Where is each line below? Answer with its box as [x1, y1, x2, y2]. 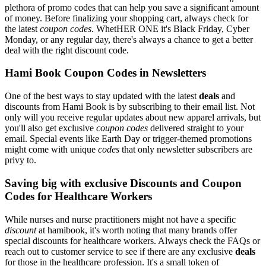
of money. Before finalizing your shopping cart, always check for [5, 12, 248, 23]
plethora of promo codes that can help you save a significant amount [5, 2, 259, 12]
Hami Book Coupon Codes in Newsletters [5, 66, 206, 80]
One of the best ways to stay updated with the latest [5, 91, 199, 102]
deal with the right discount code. [5, 45, 129, 55]
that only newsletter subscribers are [119, 144, 252, 155]
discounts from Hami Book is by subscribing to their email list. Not [5, 102, 255, 112]
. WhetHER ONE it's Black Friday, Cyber [91, 23, 249, 34]
